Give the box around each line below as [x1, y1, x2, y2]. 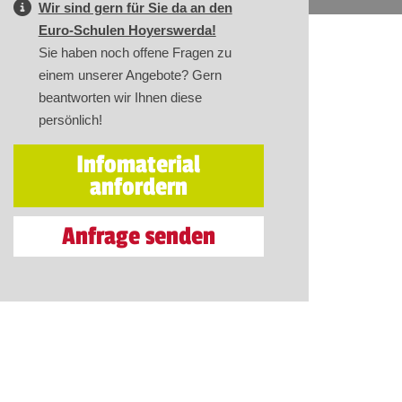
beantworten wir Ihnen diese [38, 90, 202, 105]
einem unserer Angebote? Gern [38, 67, 222, 83]
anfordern [89, 172, 188, 202]
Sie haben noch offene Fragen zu [38, 45, 232, 60]
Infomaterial [76, 150, 201, 179]
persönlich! [38, 112, 102, 127]
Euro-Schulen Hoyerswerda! [38, 22, 216, 38]
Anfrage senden [61, 222, 215, 251]
